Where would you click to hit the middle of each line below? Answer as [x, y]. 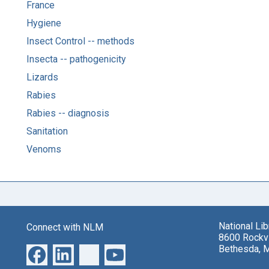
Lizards [42, 77]
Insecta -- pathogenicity [76, 59]
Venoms [44, 149]
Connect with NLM [65, 227]
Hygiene [44, 23]
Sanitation [47, 131]
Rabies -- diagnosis [68, 113]
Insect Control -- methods [80, 41]
